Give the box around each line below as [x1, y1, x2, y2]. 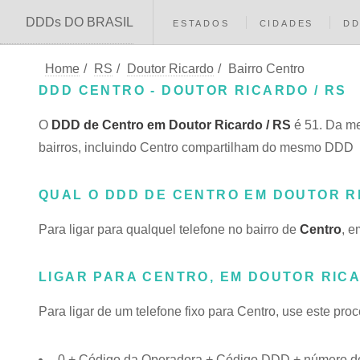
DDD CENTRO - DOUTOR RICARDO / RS [39, 84, 347, 97]
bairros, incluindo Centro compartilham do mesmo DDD [39, 141, 354, 154]
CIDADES [259, 18, 314, 28]
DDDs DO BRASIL [26, 15, 133, 29]
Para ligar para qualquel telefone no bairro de [39, 223, 300, 236]
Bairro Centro [228, 62, 305, 76]
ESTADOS [173, 18, 230, 28]
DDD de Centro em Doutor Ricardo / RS [51, 118, 291, 132]
